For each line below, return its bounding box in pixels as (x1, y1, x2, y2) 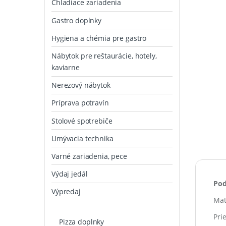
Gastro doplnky (51, 15, 102, 25)
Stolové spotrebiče (51, 116, 112, 126)
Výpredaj (51, 187, 81, 197)
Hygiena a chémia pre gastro (51, 33, 147, 43)
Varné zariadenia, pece (51, 151, 127, 161)
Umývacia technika (51, 133, 114, 143)
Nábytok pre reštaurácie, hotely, (51, 50, 157, 61)
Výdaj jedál (51, 169, 88, 179)
